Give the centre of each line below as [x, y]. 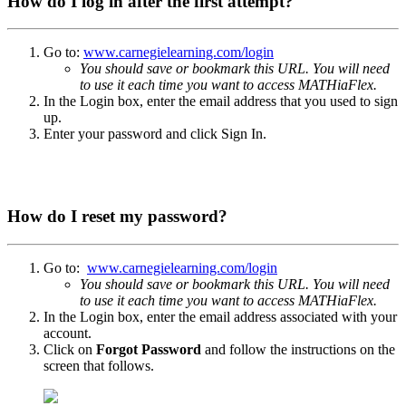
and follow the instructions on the [300, 349]
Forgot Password [150, 349]
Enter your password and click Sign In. [155, 134]
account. [68, 333]
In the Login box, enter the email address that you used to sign [221, 101]
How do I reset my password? [117, 217]
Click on [70, 349]
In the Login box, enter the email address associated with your [220, 316]
